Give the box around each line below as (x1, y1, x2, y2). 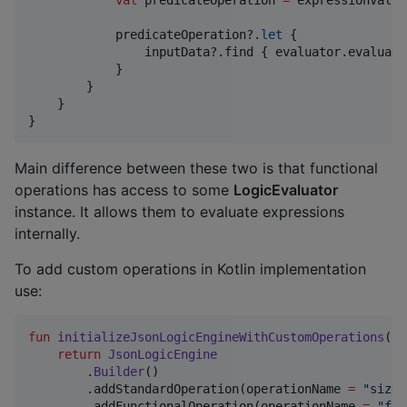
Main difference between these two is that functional (15, 159, 378, 178)
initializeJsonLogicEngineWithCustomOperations (57, 330, 384, 345)
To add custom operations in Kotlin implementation (15, 260, 366, 279)
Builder (94, 364, 144, 380)
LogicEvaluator (233, 181, 338, 200)
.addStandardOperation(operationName (28, 382, 348, 397)
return (57, 347, 101, 362)
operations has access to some (15, 181, 233, 200)
